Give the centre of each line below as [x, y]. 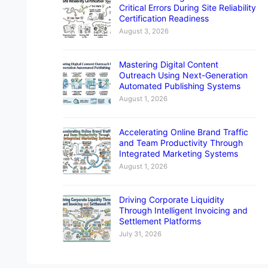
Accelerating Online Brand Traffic [183, 132]
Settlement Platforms [160, 221]
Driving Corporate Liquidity [171, 199]
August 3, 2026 [144, 31]
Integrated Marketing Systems [178, 153]
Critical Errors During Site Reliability [187, 7]
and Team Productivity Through [181, 142]
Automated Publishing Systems [179, 86]
